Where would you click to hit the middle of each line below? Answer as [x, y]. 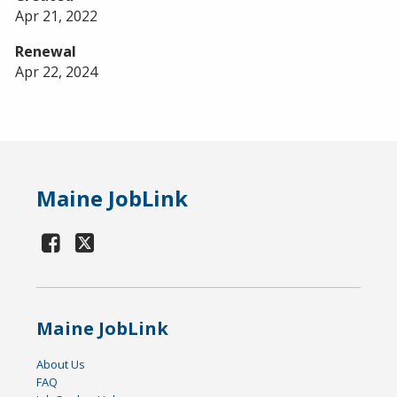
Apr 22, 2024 [56, 71]
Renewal [46, 51]
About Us [61, 364]
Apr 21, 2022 [56, 16]
